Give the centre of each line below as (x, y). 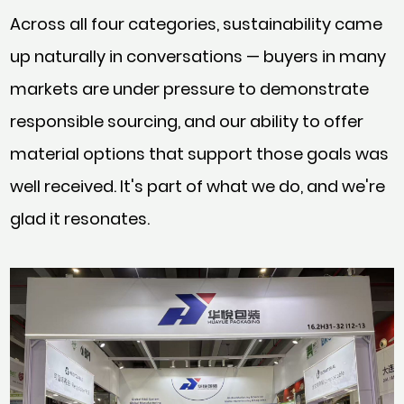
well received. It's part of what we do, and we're (198, 186)
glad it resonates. (80, 218)
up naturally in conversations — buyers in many (198, 56)
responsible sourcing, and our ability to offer (187, 121)
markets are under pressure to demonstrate (190, 88)
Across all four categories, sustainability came (197, 23)
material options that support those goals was (200, 153)
